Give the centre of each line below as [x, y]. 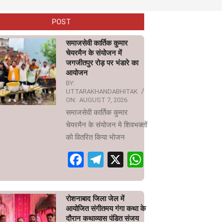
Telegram [136, 160]
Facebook [117, 160]
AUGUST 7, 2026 [103, 100]
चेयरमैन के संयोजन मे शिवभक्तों [107, 125]
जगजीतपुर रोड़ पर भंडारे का [102, 63]
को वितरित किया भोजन [95, 137]
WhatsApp [179, 160]
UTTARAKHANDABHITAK [102, 91]
